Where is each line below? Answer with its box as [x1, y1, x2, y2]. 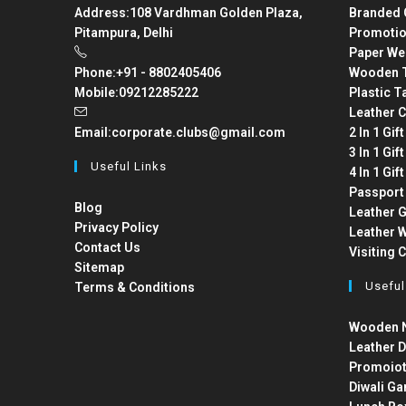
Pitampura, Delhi [74, 25, 174, 40]
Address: [74, 5, 130, 20]
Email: [74, 125, 112, 140]
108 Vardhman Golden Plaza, [130, 5, 304, 20]
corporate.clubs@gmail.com [111, 125, 286, 140]
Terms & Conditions [74, 280, 196, 295]
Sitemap [74, 260, 125, 275]
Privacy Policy [74, 220, 159, 235]
